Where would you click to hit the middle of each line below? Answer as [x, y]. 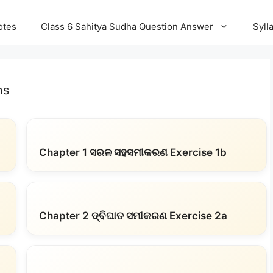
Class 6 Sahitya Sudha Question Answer [127, 27]
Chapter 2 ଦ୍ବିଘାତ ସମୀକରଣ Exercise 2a [133, 216]
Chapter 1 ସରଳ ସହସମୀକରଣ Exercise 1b [133, 152]
